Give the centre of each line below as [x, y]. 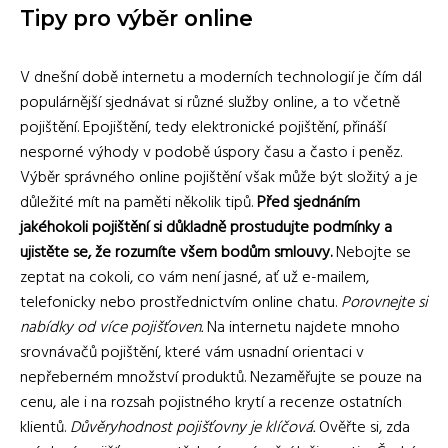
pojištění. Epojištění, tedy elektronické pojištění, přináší [203, 128]
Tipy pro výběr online [136, 18]
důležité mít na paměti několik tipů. [138, 203]
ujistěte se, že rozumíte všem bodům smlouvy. [176, 253]
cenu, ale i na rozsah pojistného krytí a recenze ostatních [211, 403]
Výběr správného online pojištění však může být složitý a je [219, 178]
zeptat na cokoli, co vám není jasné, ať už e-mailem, [194, 278]
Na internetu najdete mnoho [301, 328]
